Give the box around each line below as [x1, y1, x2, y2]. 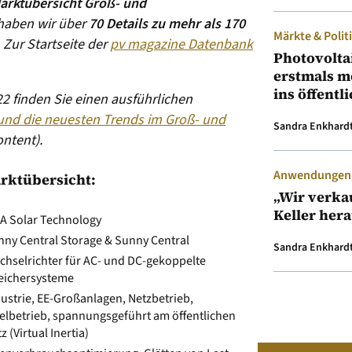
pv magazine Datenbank [110, 35, 253, 54]
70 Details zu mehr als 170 [89, 14, 245, 34]
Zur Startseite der [3, 35, 110, 54]
